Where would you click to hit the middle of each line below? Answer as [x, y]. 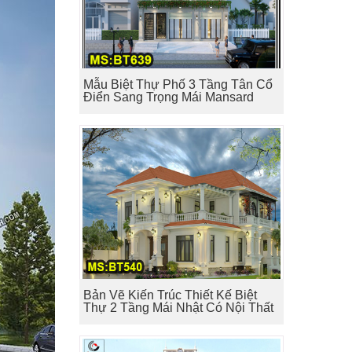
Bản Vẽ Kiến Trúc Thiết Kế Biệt [170, 295]
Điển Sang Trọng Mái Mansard [168, 97]
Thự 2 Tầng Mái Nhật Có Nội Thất [178, 308]
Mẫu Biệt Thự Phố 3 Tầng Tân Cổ [178, 84]
